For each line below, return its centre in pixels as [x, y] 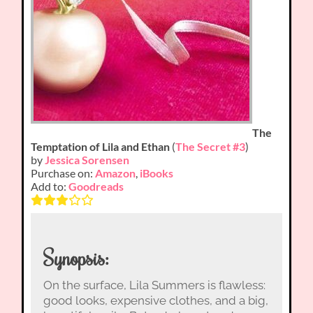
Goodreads [96, 186]
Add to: [50, 186]
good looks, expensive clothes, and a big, [155, 301]
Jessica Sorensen [87, 159]
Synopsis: [76, 258]
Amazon [116, 173]
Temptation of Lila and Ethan [101, 146]
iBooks [157, 173]
